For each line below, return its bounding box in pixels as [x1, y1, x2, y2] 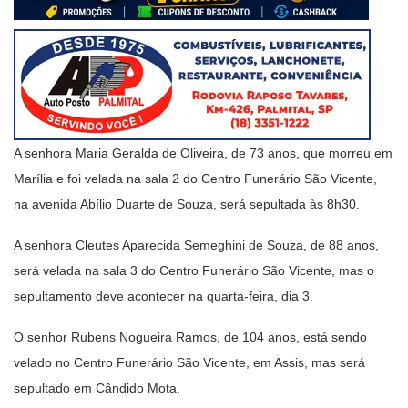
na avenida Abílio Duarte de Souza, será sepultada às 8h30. [14, 196, 360, 211]
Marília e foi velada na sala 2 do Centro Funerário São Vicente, [14, 170, 377, 186]
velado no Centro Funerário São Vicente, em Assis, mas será [14, 354, 365, 370]
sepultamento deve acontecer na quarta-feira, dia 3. [14, 288, 313, 303]
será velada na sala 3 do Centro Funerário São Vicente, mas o [14, 262, 374, 278]
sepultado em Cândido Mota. [14, 380, 180, 395]
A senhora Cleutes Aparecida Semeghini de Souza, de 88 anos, [14, 237, 379, 252]
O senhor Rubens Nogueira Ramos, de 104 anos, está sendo [14, 329, 367, 344]
